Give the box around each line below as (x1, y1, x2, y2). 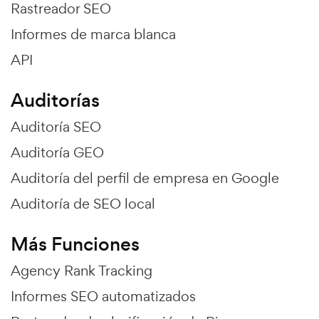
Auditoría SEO (11, 117, 101, 137)
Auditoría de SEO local (11, 194, 155, 214)
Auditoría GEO (11, 143, 104, 162)
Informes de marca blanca (11, 25, 176, 44)
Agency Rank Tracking (11, 261, 152, 281)
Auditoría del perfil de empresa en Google (11, 169, 279, 188)
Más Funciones (11, 231, 140, 258)
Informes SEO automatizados (11, 287, 196, 306)
